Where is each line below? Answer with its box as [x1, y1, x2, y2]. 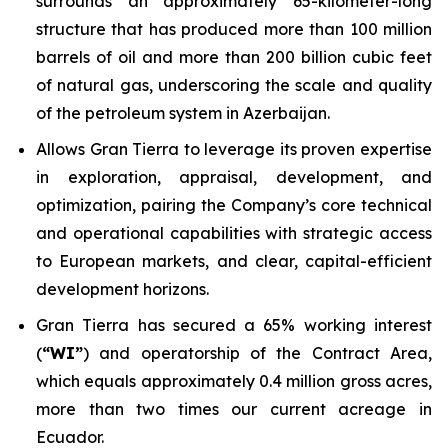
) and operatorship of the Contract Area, [83, 343, 432, 363]
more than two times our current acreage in [36, 399, 432, 419]
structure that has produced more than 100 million [36, 19, 432, 39]
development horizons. [36, 279, 209, 299]
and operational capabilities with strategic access [36, 223, 432, 243]
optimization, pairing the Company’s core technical [36, 195, 432, 215]
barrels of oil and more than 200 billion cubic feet [36, 47, 432, 67]
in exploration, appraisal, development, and [36, 167, 432, 187]
